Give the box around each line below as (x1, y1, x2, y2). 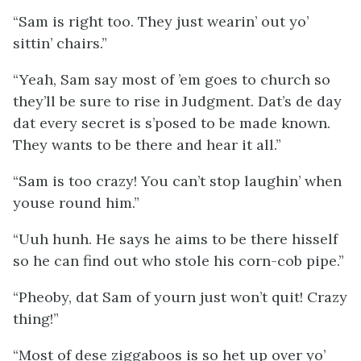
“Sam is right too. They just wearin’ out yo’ (13, 12, 309, 31)
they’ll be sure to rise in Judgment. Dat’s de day (13, 92, 342, 110)
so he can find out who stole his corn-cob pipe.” (13, 251, 344, 270)
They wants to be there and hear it (13, 135, 256, 154)
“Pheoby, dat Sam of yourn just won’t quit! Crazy (13, 288, 347, 306)
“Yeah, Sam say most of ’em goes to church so (13, 70, 330, 89)
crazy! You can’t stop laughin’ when (92, 172, 342, 190)
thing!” (13, 309, 59, 328)
